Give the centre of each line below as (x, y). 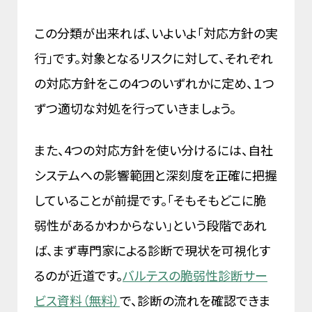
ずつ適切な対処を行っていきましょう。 (136, 108)
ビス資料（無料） (77, 301)
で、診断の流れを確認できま (195, 301)
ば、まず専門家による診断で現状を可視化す (152, 250)
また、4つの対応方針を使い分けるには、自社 (154, 150)
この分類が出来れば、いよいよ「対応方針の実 (156, 33)
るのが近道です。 (78, 275)
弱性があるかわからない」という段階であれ (150, 225)
